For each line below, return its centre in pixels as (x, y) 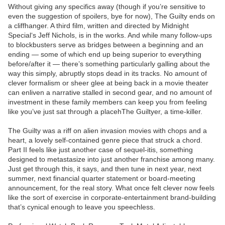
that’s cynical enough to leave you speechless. (82, 207)
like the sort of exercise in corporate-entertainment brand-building (112, 198)
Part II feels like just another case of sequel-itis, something (100, 150)
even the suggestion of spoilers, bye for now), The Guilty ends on (111, 16)
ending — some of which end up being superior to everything (105, 54)
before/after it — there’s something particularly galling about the (109, 64)
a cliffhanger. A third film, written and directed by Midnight (98, 26)
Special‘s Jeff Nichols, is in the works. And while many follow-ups (110, 35)
